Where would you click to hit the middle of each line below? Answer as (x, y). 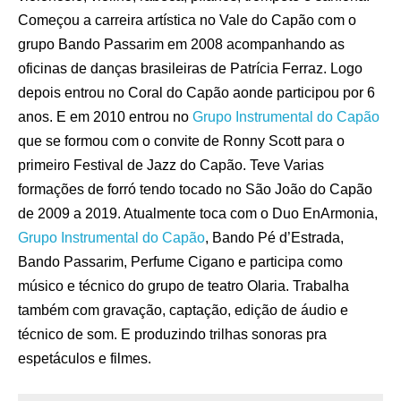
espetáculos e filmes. (85, 358)
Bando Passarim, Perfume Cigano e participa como (180, 262)
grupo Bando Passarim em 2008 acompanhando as (181, 44)
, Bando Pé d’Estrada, (274, 238)
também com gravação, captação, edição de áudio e (183, 310)
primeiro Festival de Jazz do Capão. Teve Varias (171, 165)
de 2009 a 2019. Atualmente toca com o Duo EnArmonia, (198, 213)
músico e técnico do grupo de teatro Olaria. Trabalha (183, 286)
